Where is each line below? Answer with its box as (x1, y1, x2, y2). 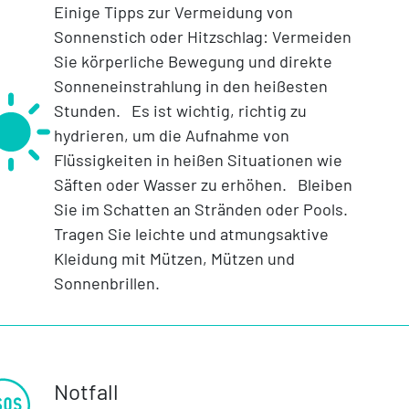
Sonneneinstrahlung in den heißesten (53, 76, 328, 97)
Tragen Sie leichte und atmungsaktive (53, 224, 329, 245)
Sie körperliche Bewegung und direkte (53, 51, 332, 72)
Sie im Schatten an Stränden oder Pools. (53, 199, 355, 220)
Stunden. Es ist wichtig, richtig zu (53, 100, 307, 121)
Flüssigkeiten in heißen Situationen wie (53, 150, 342, 171)
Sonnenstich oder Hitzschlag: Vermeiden (53, 26, 351, 47)
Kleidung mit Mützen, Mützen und (53, 248, 295, 269)
